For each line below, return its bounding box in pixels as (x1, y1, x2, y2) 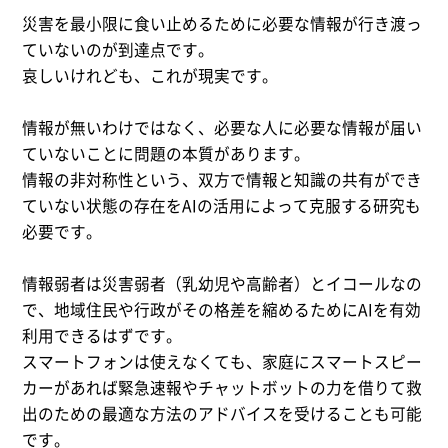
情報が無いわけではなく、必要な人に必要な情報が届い (22, 116, 423, 140)
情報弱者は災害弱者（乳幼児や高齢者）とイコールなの (22, 272, 423, 296)
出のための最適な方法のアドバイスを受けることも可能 (22, 402, 423, 426)
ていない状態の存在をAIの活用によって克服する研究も (22, 194, 422, 218)
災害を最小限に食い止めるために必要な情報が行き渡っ (22, 12, 423, 36)
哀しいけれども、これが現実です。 (22, 64, 279, 88)
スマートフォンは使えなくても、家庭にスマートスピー (22, 350, 423, 374)
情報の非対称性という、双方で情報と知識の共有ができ (22, 168, 423, 192)
